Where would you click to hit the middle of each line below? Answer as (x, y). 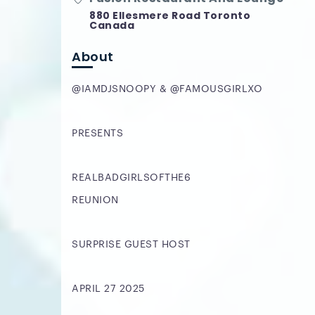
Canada (112, 25)
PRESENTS (97, 132)
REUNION (95, 199)
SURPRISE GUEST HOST (131, 243)
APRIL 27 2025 (108, 287)
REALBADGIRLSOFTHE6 (133, 176)
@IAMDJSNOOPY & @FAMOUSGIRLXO (167, 88)
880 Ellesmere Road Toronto (170, 15)
